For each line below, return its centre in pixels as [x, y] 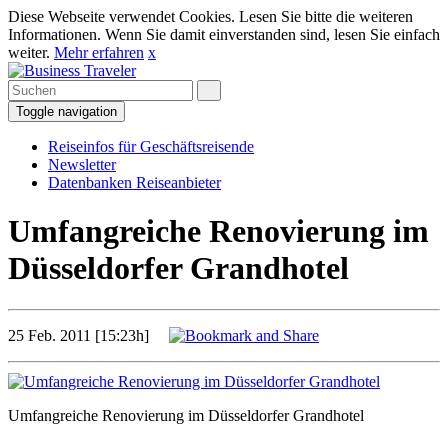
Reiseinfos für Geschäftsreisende [151, 146]
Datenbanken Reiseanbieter [134, 182]
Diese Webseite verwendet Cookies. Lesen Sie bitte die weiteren [210, 16]
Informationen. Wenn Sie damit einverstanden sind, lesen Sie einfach [224, 34]
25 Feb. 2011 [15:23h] [88, 335]
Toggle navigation [66, 111]
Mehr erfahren [99, 52]
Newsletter [82, 164]
